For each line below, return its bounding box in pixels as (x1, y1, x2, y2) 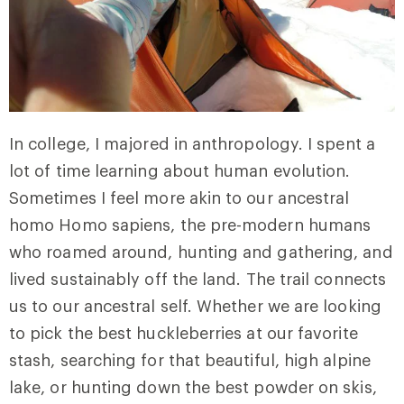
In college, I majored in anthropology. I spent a (9, 133, 375, 153)
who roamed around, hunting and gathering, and (9, 242, 393, 262)
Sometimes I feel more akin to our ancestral (9, 188, 350, 207)
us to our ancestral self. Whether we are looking (9, 296, 381, 316)
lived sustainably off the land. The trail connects (9, 269, 386, 289)
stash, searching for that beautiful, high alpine (9, 350, 371, 370)
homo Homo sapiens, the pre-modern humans (9, 215, 372, 234)
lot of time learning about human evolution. (9, 161, 351, 180)
